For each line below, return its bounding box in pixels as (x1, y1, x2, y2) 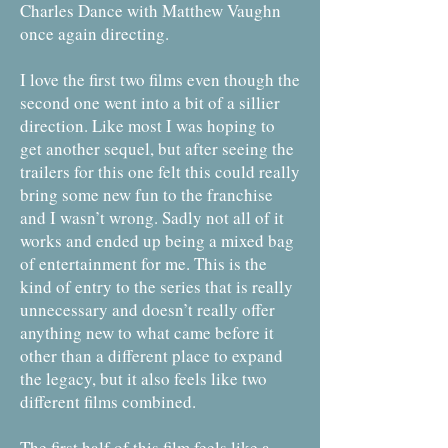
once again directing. (20, 22, 169, 45)
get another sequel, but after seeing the (20, 137, 294, 160)
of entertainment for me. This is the (20, 252, 267, 275)
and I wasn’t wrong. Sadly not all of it (20, 206, 284, 229)
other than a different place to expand (20, 344, 283, 367)
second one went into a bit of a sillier (20, 91, 280, 114)
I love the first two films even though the (20, 68, 300, 91)
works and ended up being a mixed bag (20, 229, 294, 252)
